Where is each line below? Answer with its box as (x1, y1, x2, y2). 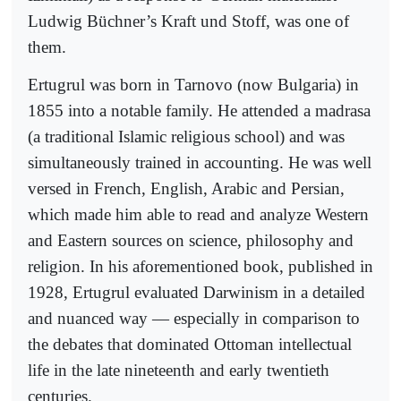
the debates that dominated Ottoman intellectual (28, 335, 352, 354)
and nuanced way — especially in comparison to (28, 309, 360, 328)
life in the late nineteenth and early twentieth (28, 361, 329, 380)
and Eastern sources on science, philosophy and (28, 231, 354, 251)
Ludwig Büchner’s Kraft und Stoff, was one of (28, 11, 349, 30)
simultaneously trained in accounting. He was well (28, 153, 371, 173)
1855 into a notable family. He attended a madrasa (28, 101, 371, 121)
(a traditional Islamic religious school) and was (28, 127, 345, 147)
